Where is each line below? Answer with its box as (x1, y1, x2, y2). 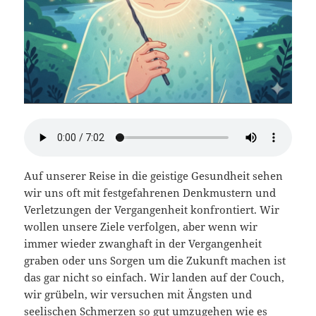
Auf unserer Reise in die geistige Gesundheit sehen (24, 169, 284, 183)
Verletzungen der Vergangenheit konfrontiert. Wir (24, 202, 280, 217)
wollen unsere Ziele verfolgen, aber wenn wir (24, 219, 258, 234)
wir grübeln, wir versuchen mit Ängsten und (24, 287, 253, 302)
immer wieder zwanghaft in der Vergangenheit (24, 236, 262, 251)
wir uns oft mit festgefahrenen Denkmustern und (24, 186, 276, 200)
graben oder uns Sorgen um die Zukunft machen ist (24, 253, 286, 268)
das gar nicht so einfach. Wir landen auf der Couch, (24, 270, 285, 285)
